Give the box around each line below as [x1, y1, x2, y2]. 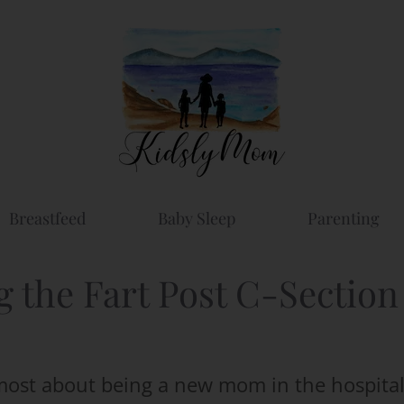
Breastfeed [9, 207, 86, 229]
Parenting [308, 207, 380, 229]
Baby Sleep [158, 207, 235, 229]
